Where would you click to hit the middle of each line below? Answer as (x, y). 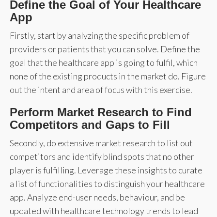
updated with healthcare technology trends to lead (104, 210)
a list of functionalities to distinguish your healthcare (107, 183)
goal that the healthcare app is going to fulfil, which (104, 62)
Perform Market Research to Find (101, 112)
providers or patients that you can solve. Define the (105, 49)
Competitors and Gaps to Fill (90, 124)
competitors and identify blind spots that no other (102, 156)
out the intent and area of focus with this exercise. (101, 89)
